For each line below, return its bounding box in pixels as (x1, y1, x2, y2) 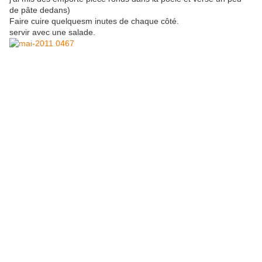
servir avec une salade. (9, 27, 95, 37)
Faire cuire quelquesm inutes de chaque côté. (9, 16, 179, 26)
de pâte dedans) (9, 5, 70, 15)
